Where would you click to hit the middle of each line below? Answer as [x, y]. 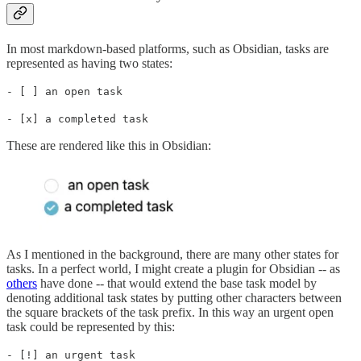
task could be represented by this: [91, 326]
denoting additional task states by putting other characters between [174, 297]
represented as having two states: [89, 64]
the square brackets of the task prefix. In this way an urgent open [170, 312]
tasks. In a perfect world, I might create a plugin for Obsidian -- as [173, 268]
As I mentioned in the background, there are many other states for [172, 254]
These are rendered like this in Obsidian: [109, 146]
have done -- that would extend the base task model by [177, 283]
